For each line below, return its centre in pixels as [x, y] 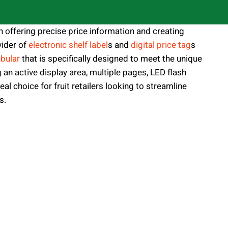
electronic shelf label [68, 45]
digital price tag [161, 45]
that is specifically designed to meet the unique [111, 59]
